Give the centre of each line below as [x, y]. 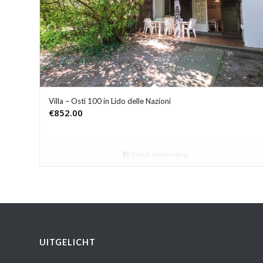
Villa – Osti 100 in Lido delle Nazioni [110, 101]
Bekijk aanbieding [159, 154]
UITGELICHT [68, 242]
